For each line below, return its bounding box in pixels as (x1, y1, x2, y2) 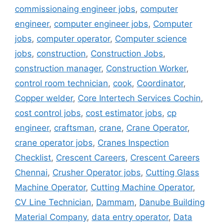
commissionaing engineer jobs (15, 3, 135, 14)
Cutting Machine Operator (91, 182, 193, 192)
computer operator (37, 33, 110, 44)
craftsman (54, 122, 94, 133)
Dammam (96, 197, 134, 207)
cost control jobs (15, 108, 81, 118)
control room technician (15, 78, 108, 88)
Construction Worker (106, 63, 186, 73)
